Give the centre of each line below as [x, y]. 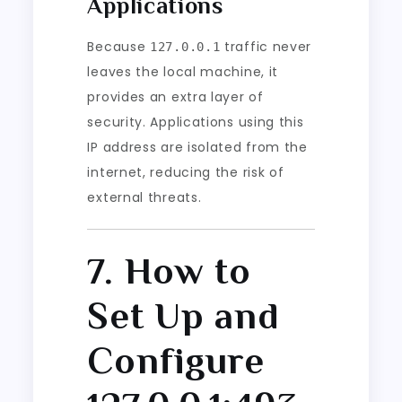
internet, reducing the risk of [186, 172]
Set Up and [184, 315]
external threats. [144, 197]
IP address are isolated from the [197, 147]
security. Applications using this [196, 122]
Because [119, 46]
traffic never [266, 46]
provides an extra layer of [175, 96]
